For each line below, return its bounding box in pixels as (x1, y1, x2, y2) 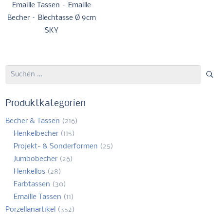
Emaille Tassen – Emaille (12, 1, 91, 10)
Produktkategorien (5, 98, 86, 109)
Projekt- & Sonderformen (13, 142, 98, 150)
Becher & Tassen (5, 117, 60, 125)
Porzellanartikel (5, 205, 56, 214)
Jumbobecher (13, 155, 57, 163)
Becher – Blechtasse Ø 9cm (7, 14, 96, 22)
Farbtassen (13, 180, 50, 188)
